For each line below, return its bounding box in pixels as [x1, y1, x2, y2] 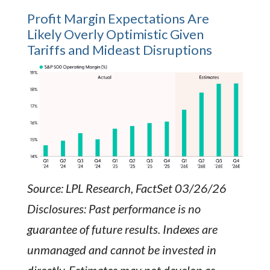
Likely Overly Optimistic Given [27, 26, 204, 43]
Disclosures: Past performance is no [27, 201, 201, 216]
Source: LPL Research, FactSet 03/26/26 [27, 180, 227, 195]
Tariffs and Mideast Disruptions [27, 42, 212, 58]
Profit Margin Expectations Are [27, 10, 209, 27]
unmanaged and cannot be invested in [27, 242, 216, 257]
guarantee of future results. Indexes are [27, 221, 218, 236]
